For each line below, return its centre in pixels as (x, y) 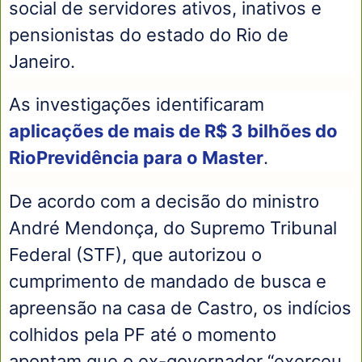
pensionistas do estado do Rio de (149, 34)
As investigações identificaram (137, 105)
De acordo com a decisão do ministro (164, 202)
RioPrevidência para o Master (136, 158)
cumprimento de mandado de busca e (168, 282)
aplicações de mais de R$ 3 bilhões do (173, 131)
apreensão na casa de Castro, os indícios (180, 308)
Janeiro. (42, 61)
